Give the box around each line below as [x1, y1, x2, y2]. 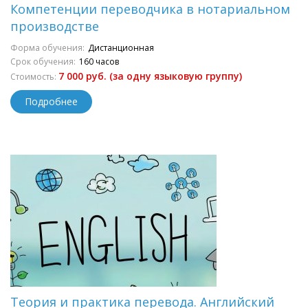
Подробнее [25, 95, 78, 108]
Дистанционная [88, 42, 154, 54]
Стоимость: [10, 71, 58, 82]
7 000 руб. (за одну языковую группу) [58, 69, 242, 82]
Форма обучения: [10, 42, 85, 54]
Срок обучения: [10, 56, 76, 67]
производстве [10, 18, 99, 34]
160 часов [79, 56, 119, 67]
